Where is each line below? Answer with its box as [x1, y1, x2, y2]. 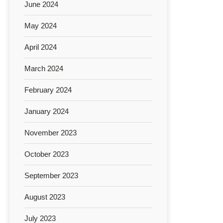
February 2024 [24, 85, 72, 94]
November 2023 [24, 128, 77, 137]
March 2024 [24, 64, 63, 73]
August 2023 [24, 192, 65, 201]
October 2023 [24, 149, 69, 158]
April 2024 [24, 42, 57, 51]
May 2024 [24, 21, 57, 30]
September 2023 [24, 171, 78, 180]
